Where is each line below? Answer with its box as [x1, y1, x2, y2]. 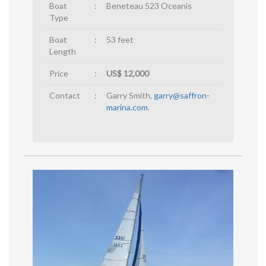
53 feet [106, 34, 134, 45]
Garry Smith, [106, 90, 154, 100]
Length [49, 46, 76, 56]
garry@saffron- [154, 90, 210, 100]
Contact [49, 90, 80, 100]
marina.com [106, 102, 148, 112]
